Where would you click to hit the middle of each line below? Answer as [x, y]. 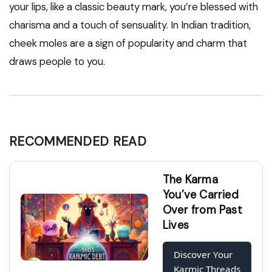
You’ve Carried [201, 195]
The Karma [190, 180]
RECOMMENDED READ [78, 141]
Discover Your [203, 255]
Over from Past [202, 210]
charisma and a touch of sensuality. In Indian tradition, [130, 25]
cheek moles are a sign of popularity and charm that [128, 43]
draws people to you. [57, 62]
